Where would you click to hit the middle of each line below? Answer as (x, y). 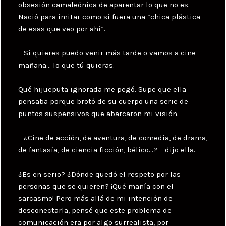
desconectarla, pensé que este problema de (95, 210)
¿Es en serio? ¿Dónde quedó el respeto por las (100, 174)
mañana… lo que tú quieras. (67, 65)
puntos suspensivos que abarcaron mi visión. (99, 113)
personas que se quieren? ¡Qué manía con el (96, 186)
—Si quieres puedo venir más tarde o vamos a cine (107, 53)
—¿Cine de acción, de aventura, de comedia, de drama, (113, 137)
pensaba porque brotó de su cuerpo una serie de (103, 101)
